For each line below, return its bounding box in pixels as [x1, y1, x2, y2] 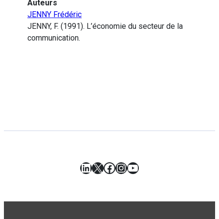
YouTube [127, 160, 173, 175]
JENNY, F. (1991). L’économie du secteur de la [27, 22, 183, 31]
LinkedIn [80, 160, 125, 175]
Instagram [115, 160, 169, 175]
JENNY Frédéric [27, 10, 82, 20]
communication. [27, 33, 80, 43]
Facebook [103, 160, 154, 175]
